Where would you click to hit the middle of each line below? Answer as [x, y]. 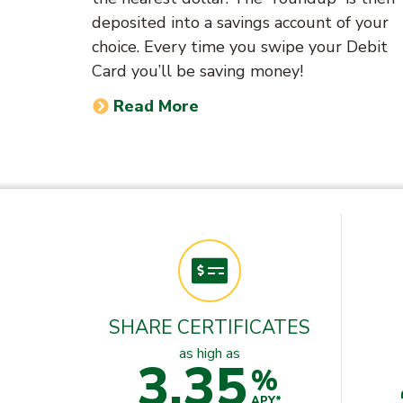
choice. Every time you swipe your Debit [240, 46]
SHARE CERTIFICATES [209, 327]
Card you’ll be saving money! [197, 71]
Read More [157, 106]
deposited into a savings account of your [240, 22]
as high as [209, 353]
